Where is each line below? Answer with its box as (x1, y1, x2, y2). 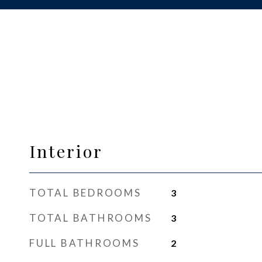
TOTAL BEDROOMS (29, 187, 142, 199)
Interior (29, 140, 103, 162)
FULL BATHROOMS (29, 237, 140, 249)
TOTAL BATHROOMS (29, 212, 152, 224)
